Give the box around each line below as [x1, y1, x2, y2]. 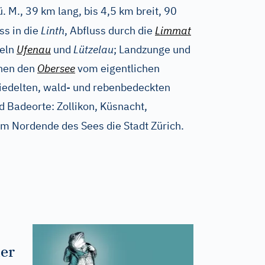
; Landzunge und [114, 43, 190, 56]
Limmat [155, 24, 191, 37]
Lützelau [73, 43, 114, 56]
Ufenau [17, 43, 51, 56]
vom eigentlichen [75, 62, 160, 75]
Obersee [37, 62, 75, 75]
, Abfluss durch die [64, 24, 155, 37]
